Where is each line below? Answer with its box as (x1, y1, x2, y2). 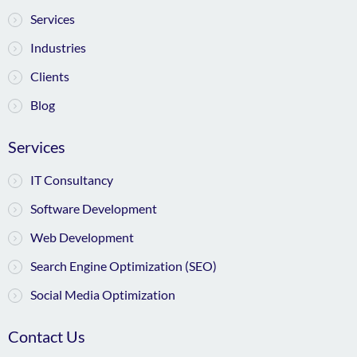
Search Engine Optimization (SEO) (30, 257, 217, 273)
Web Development (30, 229, 134, 245)
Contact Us (8, 326, 85, 346)
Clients (30, 68, 69, 84)
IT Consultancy (30, 171, 113, 187)
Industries (30, 39, 86, 55)
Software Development (30, 200, 157, 216)
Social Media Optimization (30, 286, 175, 302)
